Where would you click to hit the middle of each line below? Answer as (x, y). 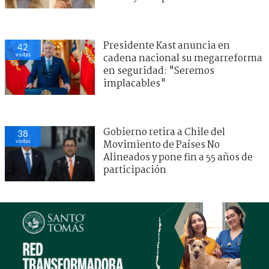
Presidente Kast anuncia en (167, 46)
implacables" (134, 84)
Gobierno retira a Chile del (164, 133)
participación (135, 171)
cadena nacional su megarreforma (183, 59)
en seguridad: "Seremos (159, 71)
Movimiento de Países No (162, 145)
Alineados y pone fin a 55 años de (178, 158)
